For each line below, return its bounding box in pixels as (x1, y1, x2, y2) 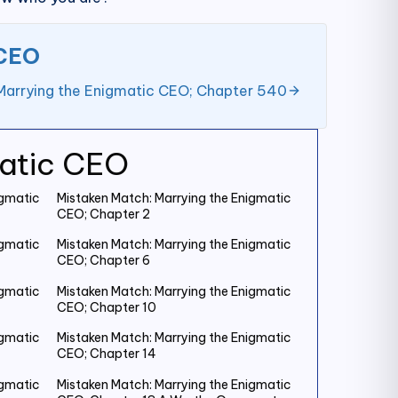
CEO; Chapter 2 (57, 205, 150, 222)
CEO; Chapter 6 (57, 252, 150, 269)
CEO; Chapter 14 (57, 346, 156, 362)
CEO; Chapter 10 (57, 298, 156, 315)
